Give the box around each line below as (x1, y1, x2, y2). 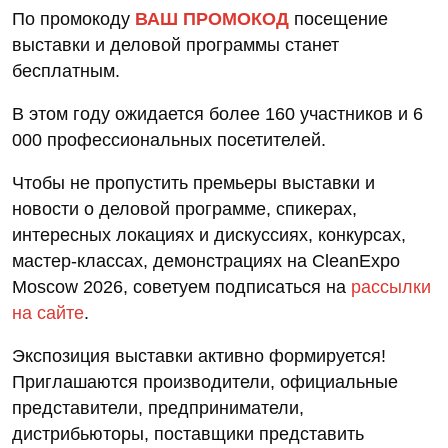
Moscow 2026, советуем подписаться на (12, 276, 351, 297)
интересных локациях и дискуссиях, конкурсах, (12, 224, 406, 245)
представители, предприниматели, (12, 397, 304, 418)
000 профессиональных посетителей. (12, 129, 326, 150)
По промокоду (12, 8, 135, 29)
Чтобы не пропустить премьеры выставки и (12, 172, 375, 193)
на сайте (12, 302, 84, 323)
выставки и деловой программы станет (12, 34, 339, 55)
